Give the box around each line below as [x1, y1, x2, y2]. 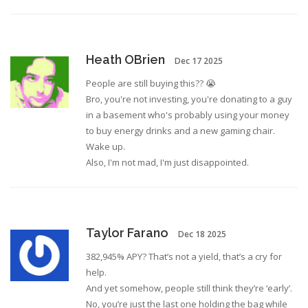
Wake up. [86, 140, 125, 153]
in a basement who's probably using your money [86, 109, 289, 122]
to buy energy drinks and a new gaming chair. [86, 124, 275, 137]
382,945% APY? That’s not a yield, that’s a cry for [86, 250, 282, 263]
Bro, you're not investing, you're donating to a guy [86, 93, 292, 106]
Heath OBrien [86, 52, 165, 67]
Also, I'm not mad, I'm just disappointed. [86, 156, 249, 169]
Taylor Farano [86, 225, 168, 241]
